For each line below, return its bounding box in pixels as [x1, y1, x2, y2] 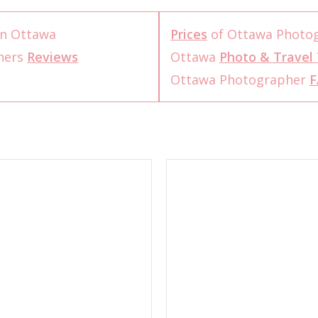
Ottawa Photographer [170, 71, 309, 88]
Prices [170, 26, 207, 43]
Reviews [27, 48, 79, 65]
